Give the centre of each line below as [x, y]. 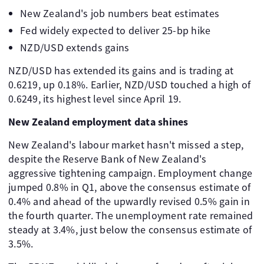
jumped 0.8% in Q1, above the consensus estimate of [130, 187]
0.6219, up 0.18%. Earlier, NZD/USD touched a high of [129, 85]
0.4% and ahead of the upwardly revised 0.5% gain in [129, 201]
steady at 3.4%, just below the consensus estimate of [130, 230]
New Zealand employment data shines [98, 122]
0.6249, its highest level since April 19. [95, 99]
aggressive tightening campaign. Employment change [131, 173]
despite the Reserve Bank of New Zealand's [108, 159]
